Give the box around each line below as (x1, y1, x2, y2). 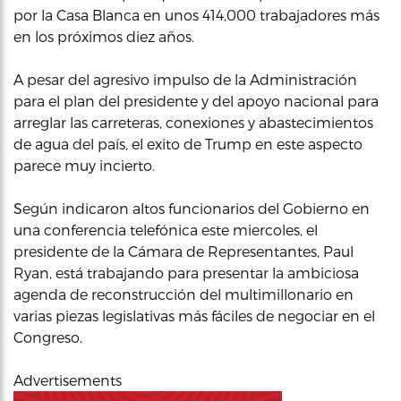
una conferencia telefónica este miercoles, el (13, 221, 318, 238)
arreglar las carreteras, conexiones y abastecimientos (13, 114, 373, 131)
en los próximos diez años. (13, 28, 194, 45)
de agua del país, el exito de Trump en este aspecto (13, 135, 363, 152)
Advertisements (13, 371, 122, 388)
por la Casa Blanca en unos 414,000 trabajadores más (13, 6, 380, 23)
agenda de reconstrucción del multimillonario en (13, 286, 354, 303)
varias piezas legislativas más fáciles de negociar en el (13, 307, 375, 324)
